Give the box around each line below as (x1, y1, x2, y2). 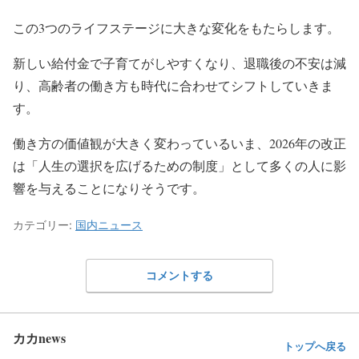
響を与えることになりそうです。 (13, 179, 205, 197)
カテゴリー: (13, 218, 75, 232)
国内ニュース (75, 218, 143, 232)
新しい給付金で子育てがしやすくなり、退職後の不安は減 (13, 54, 346, 72)
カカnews (13, 328, 66, 347)
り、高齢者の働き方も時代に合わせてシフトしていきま (13, 77, 333, 95)
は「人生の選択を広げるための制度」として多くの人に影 (13, 157, 346, 175)
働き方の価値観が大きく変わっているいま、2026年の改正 (13, 135, 346, 152)
